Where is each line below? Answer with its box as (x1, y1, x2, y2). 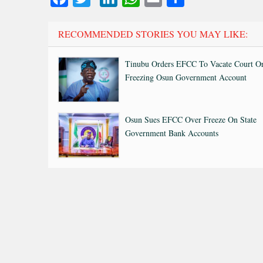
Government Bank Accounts (125, 127, 218, 139)
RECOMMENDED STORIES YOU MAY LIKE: (58, 28, 248, 40)
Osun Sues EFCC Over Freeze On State (125, 114, 257, 125)
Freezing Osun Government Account (125, 72, 247, 83)
